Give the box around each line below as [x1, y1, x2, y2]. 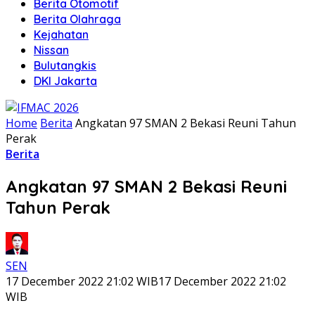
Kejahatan [34, 27, 89, 41]
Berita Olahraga [34, 12, 121, 26]
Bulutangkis [34, 58, 96, 72]
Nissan [34, 43, 69, 57]
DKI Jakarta [34, 74, 97, 88]
